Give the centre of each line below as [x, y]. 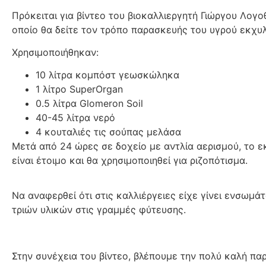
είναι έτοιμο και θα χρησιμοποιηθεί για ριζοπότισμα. [131, 161]
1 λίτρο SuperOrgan [79, 89]
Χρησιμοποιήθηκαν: [55, 53]
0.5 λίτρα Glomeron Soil [89, 104]
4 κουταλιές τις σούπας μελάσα [110, 132]
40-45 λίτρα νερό [75, 118]
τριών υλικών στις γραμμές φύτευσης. [99, 209]
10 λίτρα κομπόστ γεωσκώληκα [107, 75]
